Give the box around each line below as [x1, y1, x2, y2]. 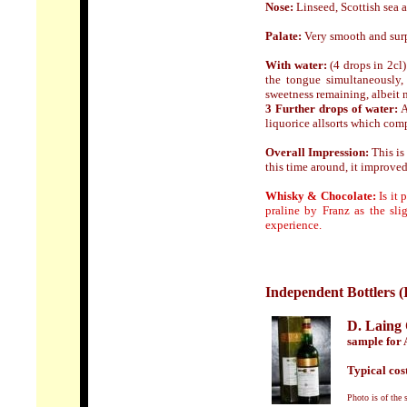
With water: [265, 58, 327, 72]
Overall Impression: [265, 145, 369, 159]
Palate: [265, 29, 302, 43]
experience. [265, 218, 322, 232]
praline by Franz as [265, 203, 370, 217]
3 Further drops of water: [265, 102, 398, 115]
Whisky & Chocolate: [265, 189, 376, 203]
